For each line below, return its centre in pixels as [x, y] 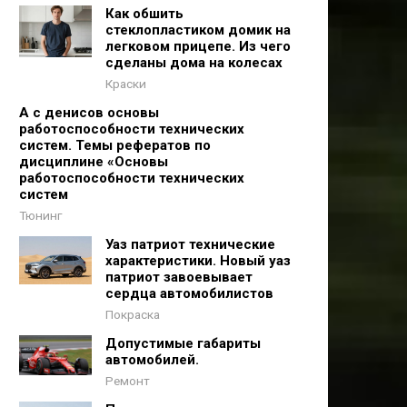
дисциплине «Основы [94, 162]
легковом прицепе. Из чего [198, 46]
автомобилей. [152, 360]
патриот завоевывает [179, 277]
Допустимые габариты [183, 343]
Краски [126, 84]
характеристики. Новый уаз [198, 261]
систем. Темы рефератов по [115, 145]
